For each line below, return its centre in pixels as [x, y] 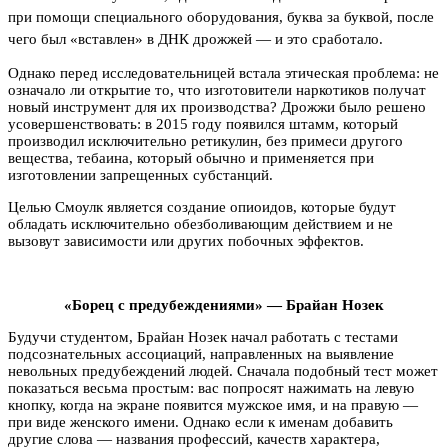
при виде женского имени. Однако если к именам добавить [200, 421]
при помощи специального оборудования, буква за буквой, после [221, 16]
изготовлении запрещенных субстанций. [140, 174]
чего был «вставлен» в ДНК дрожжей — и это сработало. [195, 38]
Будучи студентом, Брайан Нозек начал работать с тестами [203, 336]
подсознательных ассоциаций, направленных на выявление [201, 353]
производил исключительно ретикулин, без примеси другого [205, 140]
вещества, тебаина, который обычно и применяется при [191, 157]
